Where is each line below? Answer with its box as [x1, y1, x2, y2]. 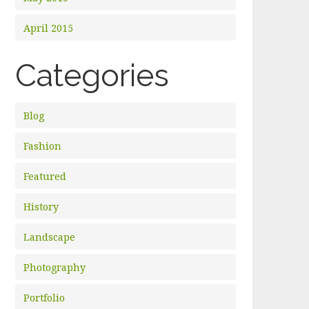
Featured [23, 170, 67, 183]
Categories [15, 57, 170, 93]
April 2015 [23, 21, 74, 34]
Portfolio [23, 291, 66, 304]
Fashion [23, 139, 62, 152]
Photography [23, 261, 86, 274]
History [23, 200, 59, 213]
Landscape [23, 230, 76, 243]
